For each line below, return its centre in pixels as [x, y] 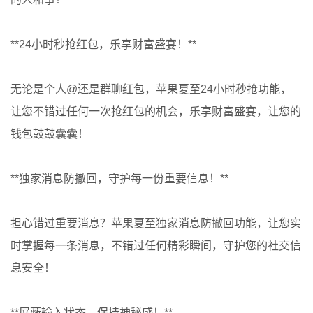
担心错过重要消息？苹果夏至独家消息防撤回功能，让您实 [156, 223]
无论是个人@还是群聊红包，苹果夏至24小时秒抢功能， [151, 89]
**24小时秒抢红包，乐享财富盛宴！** [104, 44]
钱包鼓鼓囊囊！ [50, 134]
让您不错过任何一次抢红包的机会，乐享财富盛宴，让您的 [156, 111]
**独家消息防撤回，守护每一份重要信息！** [120, 179]
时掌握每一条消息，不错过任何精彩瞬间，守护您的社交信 [156, 246]
